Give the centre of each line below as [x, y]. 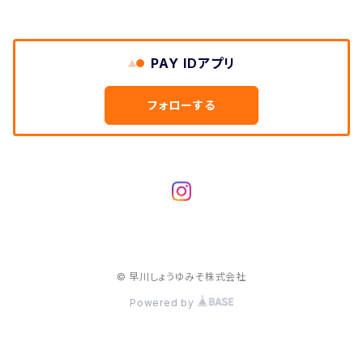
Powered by [164, 302]
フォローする [181, 105]
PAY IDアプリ [193, 63]
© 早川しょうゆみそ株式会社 [181, 276]
